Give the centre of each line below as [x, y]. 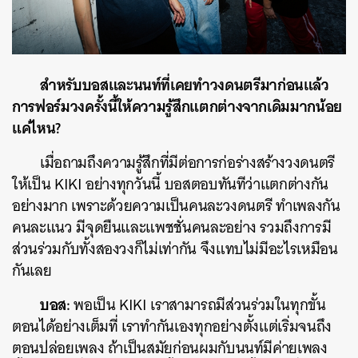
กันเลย [32, 270]
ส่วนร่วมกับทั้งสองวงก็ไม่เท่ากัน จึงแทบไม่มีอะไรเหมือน [175, 249]
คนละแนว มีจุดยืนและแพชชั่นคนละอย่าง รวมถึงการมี [172, 227]
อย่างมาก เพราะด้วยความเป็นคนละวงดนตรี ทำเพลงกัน [176, 205]
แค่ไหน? [36, 127]
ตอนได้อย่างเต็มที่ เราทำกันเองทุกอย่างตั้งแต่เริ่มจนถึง [172, 326]
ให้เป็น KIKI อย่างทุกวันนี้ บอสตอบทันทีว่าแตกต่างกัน [170, 184]
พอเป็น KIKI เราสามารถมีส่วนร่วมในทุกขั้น [198, 304]
